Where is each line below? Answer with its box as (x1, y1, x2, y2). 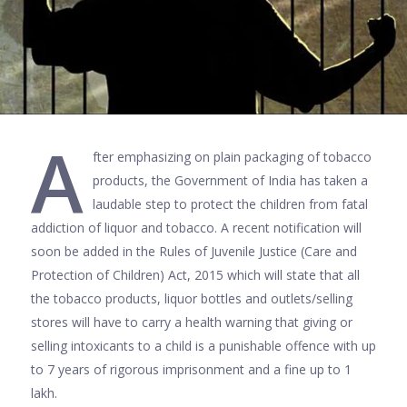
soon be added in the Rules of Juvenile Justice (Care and (31, 243, 357, 260)
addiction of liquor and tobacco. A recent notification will (31, 219, 362, 236)
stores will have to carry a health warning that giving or (31, 313, 352, 331)
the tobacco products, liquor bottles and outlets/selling (31, 290, 352, 307)
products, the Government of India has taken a (93, 172, 368, 189)
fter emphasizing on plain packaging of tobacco (93, 148, 372, 165)
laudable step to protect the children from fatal (93, 195, 368, 213)
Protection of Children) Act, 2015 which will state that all (31, 266, 360, 283)
